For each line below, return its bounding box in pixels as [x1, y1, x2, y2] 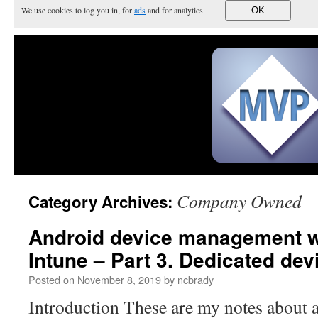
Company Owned [177, 189, 302, 213]
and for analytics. [146, 4, 211, 16]
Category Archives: [28, 190, 177, 213]
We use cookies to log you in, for [21, 4, 134, 16]
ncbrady [177, 272, 214, 287]
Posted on [28, 272, 75, 287]
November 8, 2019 [77, 272, 161, 287]
